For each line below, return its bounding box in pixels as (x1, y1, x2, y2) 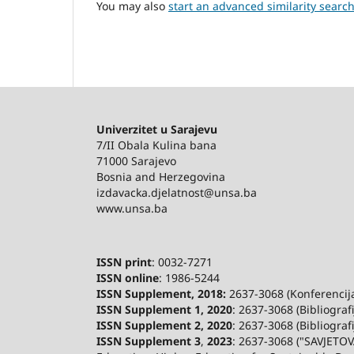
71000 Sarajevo (96, 153, 176, 169)
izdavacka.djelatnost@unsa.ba (96, 185, 257, 201)
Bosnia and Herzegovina (96, 169, 225, 185)
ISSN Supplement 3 (96, 333, 201, 349)
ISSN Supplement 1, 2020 (96, 302, 232, 318)
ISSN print (96, 254, 152, 270)
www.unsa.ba (96, 201, 168, 217)
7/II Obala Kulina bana (96, 137, 220, 153)
